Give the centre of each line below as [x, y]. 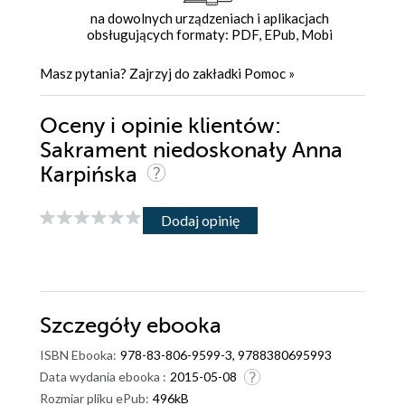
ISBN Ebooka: [78, 355]
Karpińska [91, 175]
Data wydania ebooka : [103, 377]
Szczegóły [93, 326]
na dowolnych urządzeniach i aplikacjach [209, 19]
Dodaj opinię [200, 220]
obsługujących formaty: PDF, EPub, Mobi [209, 35]
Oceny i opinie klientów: [160, 127]
